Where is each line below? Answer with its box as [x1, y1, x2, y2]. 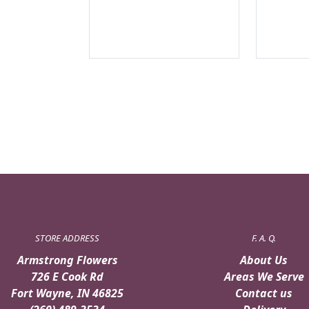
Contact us [235, 285, 292, 301]
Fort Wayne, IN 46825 [11, 285, 123, 301]
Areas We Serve [223, 268, 304, 284]
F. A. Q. [252, 231, 276, 244]
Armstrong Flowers [17, 252, 118, 268]
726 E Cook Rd [31, 268, 103, 284]
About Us [240, 252, 288, 268]
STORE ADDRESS [35, 231, 99, 244]
